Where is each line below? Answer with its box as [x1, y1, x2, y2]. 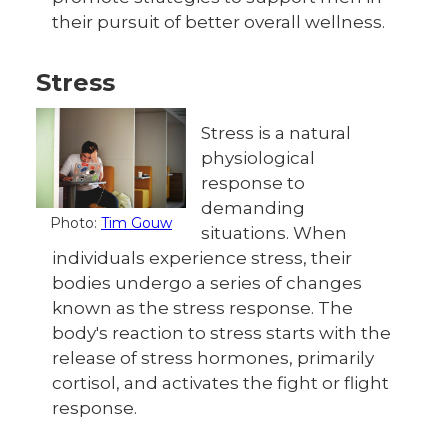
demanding [201, 198, 305, 218]
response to [201, 173, 305, 193]
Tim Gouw [101, 214, 172, 232]
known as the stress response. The [52, 298, 353, 318]
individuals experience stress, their [52, 248, 352, 268]
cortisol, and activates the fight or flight [52, 373, 389, 393]
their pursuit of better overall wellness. [52, 12, 385, 32]
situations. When [201, 223, 347, 243]
